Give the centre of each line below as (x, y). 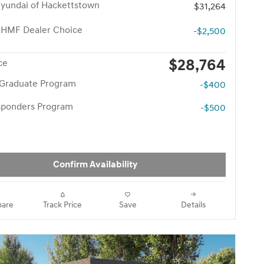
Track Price (62, 205)
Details (193, 205)
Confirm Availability (95, 164)
